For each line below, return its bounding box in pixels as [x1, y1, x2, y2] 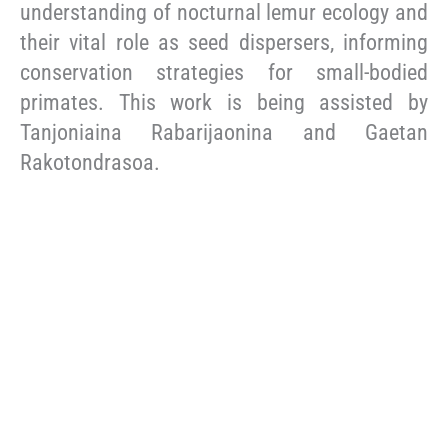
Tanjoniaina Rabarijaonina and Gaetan [20, 119, 428, 145]
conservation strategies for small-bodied [20, 59, 428, 85]
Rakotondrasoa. [20, 149, 160, 175]
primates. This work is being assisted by [20, 89, 428, 115]
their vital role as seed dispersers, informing [20, 29, 428, 55]
